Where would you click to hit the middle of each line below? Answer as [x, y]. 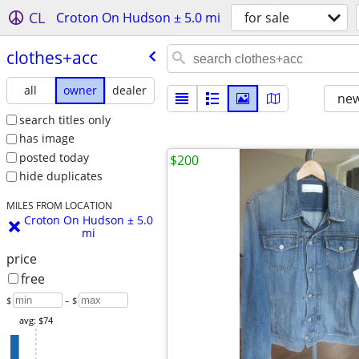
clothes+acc [52, 57]
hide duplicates [61, 176]
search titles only [65, 119]
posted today [54, 157]
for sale [267, 18]
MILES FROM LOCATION [59, 206]
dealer [130, 90]
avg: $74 [36, 321]
